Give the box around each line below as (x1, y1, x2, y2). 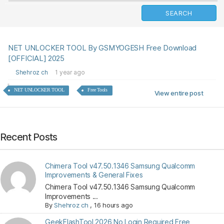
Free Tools (87, 87, 107, 92)
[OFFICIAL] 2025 (8, 53, 64, 63)
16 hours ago (93, 201, 133, 209)
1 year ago (55, 68, 85, 76)
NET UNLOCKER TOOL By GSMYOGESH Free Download (8, 43, 197, 52)
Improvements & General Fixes (45, 170, 143, 179)
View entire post (154, 89, 203, 97)
